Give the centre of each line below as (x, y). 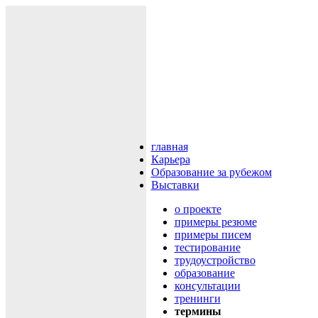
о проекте (198, 209)
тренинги (197, 298)
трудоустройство (215, 260)
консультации (207, 286)
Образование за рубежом (211, 172)
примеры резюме (215, 222)
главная (169, 147)
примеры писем (213, 235)
